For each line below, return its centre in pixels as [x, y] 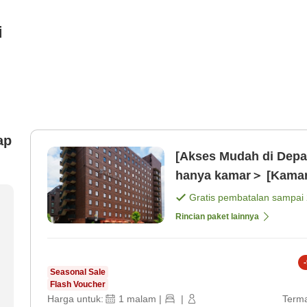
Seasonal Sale [78, 272]
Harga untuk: [75, 299]
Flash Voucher [78, 285]
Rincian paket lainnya [217, 217]
